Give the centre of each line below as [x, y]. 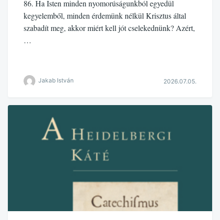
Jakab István [56, 81]
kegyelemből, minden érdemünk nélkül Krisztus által [105, 15]
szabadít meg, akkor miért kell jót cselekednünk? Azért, [109, 27]
